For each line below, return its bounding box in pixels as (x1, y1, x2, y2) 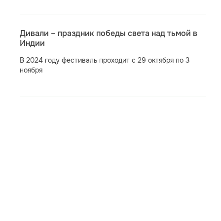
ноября (19, 66, 42, 75)
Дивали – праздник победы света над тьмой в (19, 29, 197, 38)
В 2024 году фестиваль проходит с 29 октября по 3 (19, 56, 189, 65)
